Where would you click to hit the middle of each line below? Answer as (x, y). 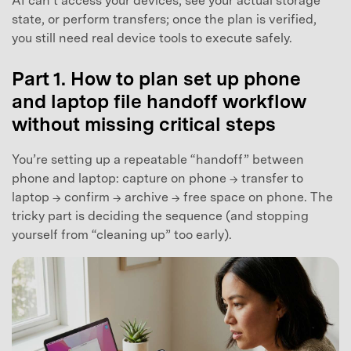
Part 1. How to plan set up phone (156, 79)
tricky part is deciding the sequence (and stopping (160, 216)
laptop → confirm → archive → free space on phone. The (172, 197)
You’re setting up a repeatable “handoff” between (158, 160)
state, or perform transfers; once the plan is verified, (164, 19)
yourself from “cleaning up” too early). (122, 235)
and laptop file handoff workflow (159, 102)
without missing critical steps (144, 125)
